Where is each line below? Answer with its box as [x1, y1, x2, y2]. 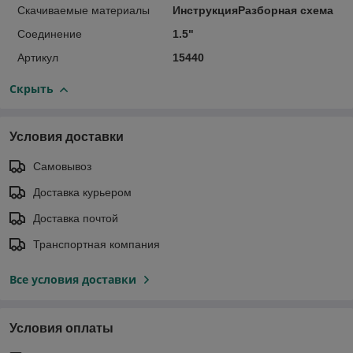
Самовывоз [33, 160, 91, 173]
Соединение [17, 28, 82, 41]
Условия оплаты [9, 321, 113, 336]
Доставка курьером [33, 186, 132, 199]
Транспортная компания [33, 238, 160, 251]
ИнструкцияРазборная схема [172, 4, 333, 17]
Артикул [17, 51, 58, 65]
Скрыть [9, 81, 54, 97]
